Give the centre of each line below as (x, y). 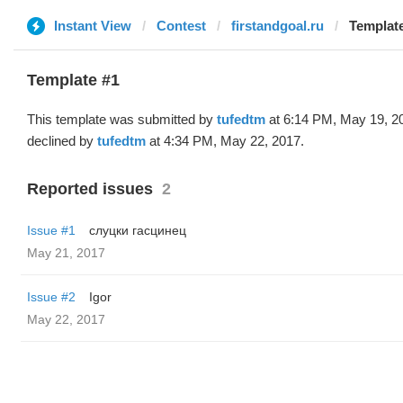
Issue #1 (51, 230)
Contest (181, 26)
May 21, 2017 (66, 253)
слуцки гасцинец (138, 230)
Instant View (93, 26)
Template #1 (73, 80)
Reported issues (90, 189)
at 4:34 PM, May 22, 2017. (225, 141)
